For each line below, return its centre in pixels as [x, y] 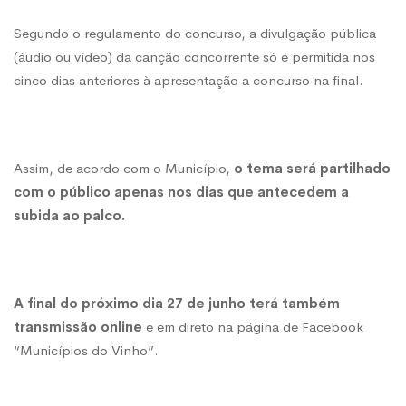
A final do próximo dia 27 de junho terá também [177, 304]
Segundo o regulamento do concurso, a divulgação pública [195, 34]
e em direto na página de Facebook [253, 327]
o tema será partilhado [310, 169]
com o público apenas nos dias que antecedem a [181, 192]
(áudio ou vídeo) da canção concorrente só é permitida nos [194, 57]
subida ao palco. [69, 216]
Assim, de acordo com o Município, [122, 169]
